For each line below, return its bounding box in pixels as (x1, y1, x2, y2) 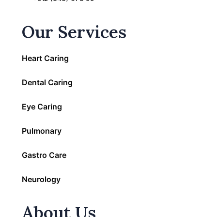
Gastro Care (22, 150, 66, 160)
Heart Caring (22, 53, 69, 63)
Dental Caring (22, 77, 73, 87)
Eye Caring (22, 101, 62, 111)
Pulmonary (22, 125, 62, 136)
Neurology (22, 174, 61, 184)
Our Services (22, 20, 126, 43)
